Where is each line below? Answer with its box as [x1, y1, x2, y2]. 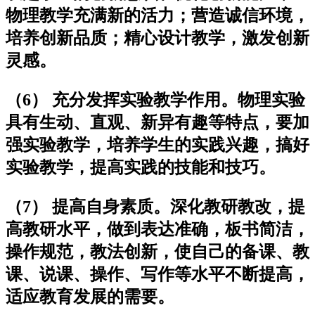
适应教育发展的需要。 [6, 287, 174, 306]
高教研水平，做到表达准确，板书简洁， [6, 219, 309, 238]
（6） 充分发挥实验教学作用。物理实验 [6, 90, 305, 109]
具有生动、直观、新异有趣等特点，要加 [6, 112, 309, 131]
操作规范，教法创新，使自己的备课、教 [6, 242, 309, 261]
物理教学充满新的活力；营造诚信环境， [6, 6, 309, 25]
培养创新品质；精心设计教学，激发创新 [6, 28, 309, 47]
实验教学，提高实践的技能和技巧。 [6, 157, 276, 176]
